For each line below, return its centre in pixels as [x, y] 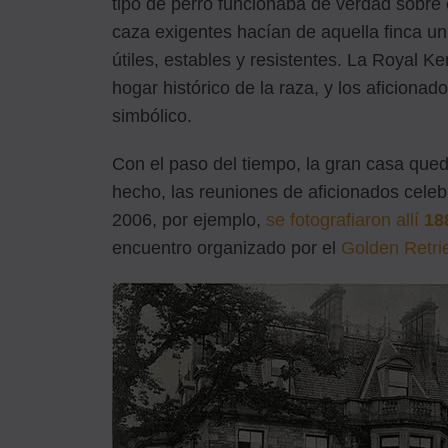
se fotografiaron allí [345, 219]
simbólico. [152, 115]
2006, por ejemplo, [189, 219]
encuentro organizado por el [226, 247]
